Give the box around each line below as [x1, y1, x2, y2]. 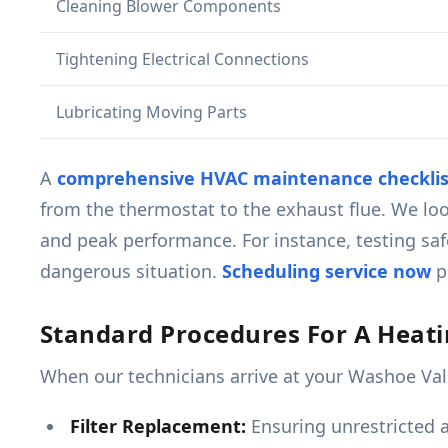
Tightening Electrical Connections [56, 48, 309, 71]
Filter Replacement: [70, 414, 246, 439]
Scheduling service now [222, 259, 431, 284]
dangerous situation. [40, 259, 222, 284]
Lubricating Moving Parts [56, 101, 247, 124]
